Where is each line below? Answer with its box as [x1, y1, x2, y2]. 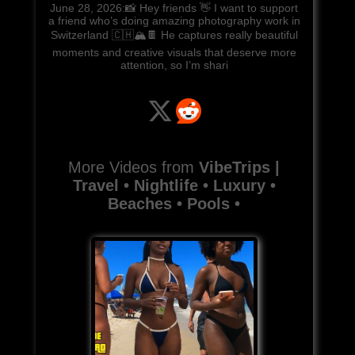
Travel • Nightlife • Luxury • [72, 176, 276, 194]
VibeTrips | [199, 158, 281, 176]
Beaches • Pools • [108, 194, 241, 212]
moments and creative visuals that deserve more [52, 45, 296, 59]
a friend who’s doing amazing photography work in [48, 13, 300, 27]
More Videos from [68, 158, 200, 176]
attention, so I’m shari [120, 58, 228, 71]
